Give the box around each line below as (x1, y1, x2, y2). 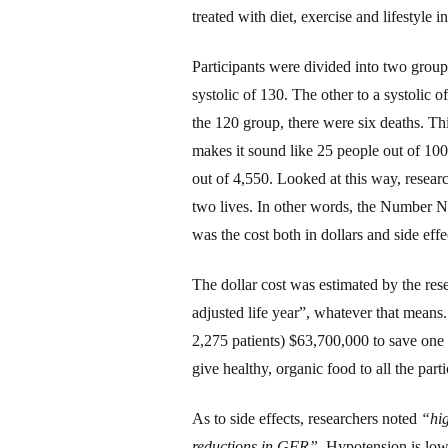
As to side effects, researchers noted (192, 409, 421, 427)
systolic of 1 (192, 85, 268, 103)
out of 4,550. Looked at (192, 169, 345, 187)
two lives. (192, 197, 257, 215)
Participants (192, 57, 265, 75)
